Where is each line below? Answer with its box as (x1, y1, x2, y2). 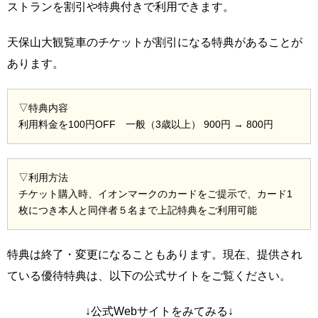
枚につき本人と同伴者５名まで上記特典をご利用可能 (18, 204, 257, 216)
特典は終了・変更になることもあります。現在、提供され (7, 248, 302, 261)
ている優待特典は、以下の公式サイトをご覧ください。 (7, 269, 291, 282)
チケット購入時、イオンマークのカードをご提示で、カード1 (18, 187, 292, 199)
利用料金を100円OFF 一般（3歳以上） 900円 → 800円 (18, 118, 273, 130)
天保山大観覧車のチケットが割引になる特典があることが (7, 35, 302, 48)
